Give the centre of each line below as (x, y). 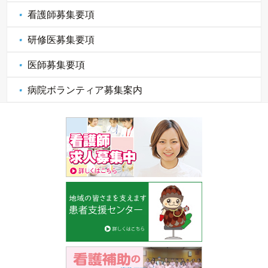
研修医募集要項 (61, 40)
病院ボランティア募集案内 (85, 90)
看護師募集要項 (61, 15)
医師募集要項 (57, 65)
